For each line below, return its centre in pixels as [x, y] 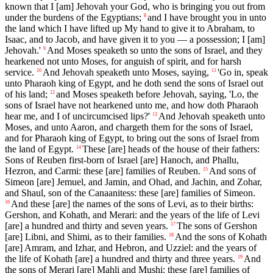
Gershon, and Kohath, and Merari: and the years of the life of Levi [132, 215]
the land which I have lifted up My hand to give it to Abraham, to [130, 29]
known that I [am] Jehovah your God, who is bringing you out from [135, 7]
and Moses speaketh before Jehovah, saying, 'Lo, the [157, 94]
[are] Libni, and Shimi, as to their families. [86, 237]
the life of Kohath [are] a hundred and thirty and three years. [120, 259]
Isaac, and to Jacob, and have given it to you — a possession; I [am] [135, 40]
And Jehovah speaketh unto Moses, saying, [126, 73]
